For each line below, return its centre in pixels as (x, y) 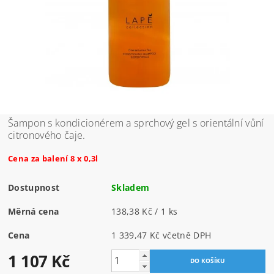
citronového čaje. (47, 135)
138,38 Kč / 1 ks (145, 211)
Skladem (131, 187)
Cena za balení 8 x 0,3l (53, 158)
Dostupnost (34, 187)
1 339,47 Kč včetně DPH (187, 235)
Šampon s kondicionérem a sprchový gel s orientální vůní (136, 123)
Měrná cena (34, 211)
